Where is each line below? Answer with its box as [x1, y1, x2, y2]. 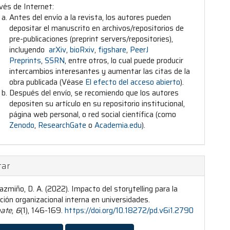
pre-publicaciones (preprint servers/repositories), [9, 33, 174, 45]
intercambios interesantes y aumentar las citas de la [9, 65, 190, 78]
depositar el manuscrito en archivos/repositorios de [9, 22, 184, 34]
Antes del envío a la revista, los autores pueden [9, 11, 171, 24]
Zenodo [9, 119, 35, 131]
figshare [98, 44, 127, 56]
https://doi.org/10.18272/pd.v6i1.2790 [65, 204, 194, 217]
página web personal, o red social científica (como [9, 108, 177, 121]
